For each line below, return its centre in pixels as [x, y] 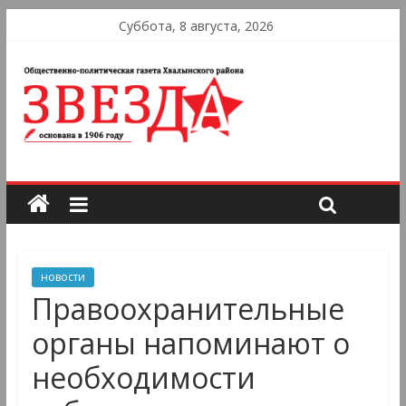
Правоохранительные [188, 309]
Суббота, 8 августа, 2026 [196, 26]
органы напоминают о [190, 343]
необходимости [143, 378]
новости [63, 277]
